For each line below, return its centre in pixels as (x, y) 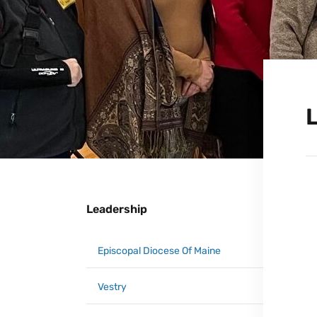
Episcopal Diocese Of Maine (159, 251)
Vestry (112, 287)
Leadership (117, 209)
